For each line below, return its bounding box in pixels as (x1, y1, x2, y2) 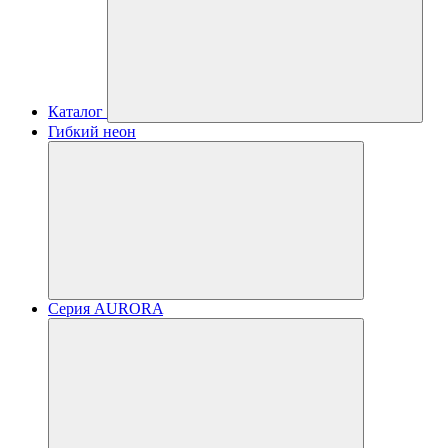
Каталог (48, 103, 103, 120)
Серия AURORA (48, 300, 163, 317)
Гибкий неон (48, 123, 136, 140)
